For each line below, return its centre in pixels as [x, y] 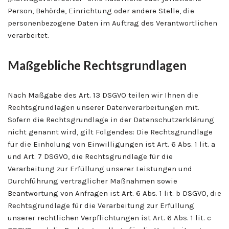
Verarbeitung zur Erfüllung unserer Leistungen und [100, 168]
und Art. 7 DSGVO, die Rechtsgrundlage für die [90, 156]
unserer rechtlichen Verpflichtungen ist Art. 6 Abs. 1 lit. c [109, 217]
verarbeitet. [28, 35]
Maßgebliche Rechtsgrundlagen [97, 65]
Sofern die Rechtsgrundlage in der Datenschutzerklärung [111, 119]
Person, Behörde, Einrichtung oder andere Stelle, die [101, 10]
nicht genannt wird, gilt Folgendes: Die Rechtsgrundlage [110, 132]
